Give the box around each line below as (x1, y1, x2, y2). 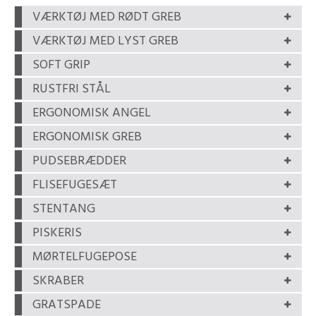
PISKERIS (32, 222, 82, 243)
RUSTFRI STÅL (32, 78, 111, 99)
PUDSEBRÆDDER (32, 150, 126, 171)
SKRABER (32, 270, 84, 291)
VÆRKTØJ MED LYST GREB (32, 30, 178, 51)
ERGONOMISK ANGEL (32, 102, 151, 123)
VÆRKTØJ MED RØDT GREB (32, 6, 181, 28)
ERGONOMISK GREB (32, 126, 142, 147)
